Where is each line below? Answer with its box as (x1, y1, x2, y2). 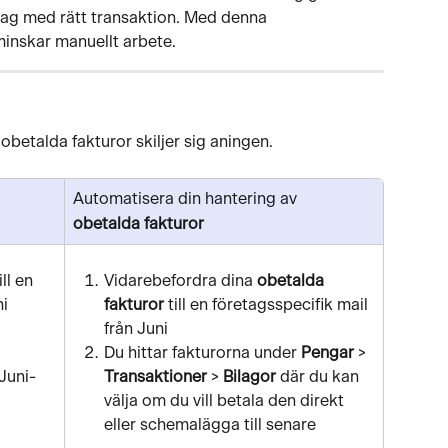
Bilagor (223, 369, 280, 386)
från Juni (104, 321, 168, 338)
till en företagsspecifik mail (164, 297, 372, 314)
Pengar (301, 345, 354, 362)
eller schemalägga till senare (104, 417, 316, 434)
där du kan (280, 369, 363, 386)
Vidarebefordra (104, 273, 217, 290)
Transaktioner (104, 369, 207, 386)
